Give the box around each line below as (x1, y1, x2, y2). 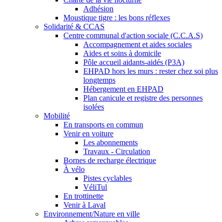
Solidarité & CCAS (44, 22, 105, 31)
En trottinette (63, 191, 104, 200)
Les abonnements (83, 138, 138, 147)
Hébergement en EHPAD (83, 84, 164, 93)
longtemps (83, 75, 115, 84)
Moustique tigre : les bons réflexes (63, 13, 170, 22)
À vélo (63, 165, 85, 173)
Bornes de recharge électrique (63, 156, 156, 165)
